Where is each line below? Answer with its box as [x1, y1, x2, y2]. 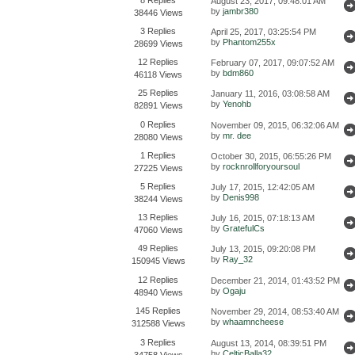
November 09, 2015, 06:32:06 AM [211, 120, 339, 130]
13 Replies [138, 212, 178, 222]
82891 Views [133, 100, 183, 110]
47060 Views [133, 224, 183, 235]
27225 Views [133, 162, 183, 173]
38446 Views [133, 7, 183, 17]
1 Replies [140, 150, 176, 160]
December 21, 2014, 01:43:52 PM [211, 275, 340, 285]
